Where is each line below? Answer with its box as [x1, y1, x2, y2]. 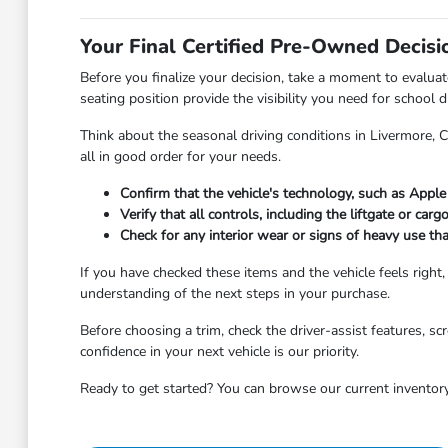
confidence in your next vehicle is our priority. [79, 342, 359, 361]
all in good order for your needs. [79, 147, 281, 166]
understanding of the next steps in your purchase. [79, 284, 390, 303]
